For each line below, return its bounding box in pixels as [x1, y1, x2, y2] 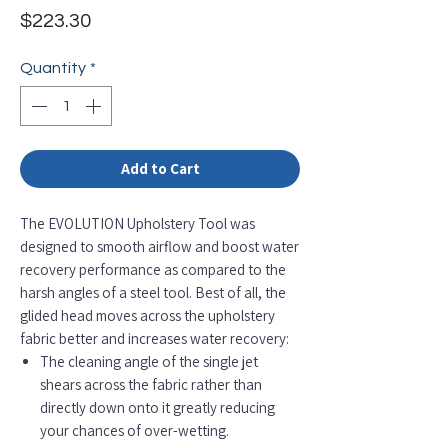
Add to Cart [120, 158, 200, 178]
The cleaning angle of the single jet [40, 351, 258, 371]
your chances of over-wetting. [40, 420, 229, 440]
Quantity [20, 59, 86, 76]
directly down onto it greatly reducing [40, 397, 275, 417]
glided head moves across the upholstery [20, 305, 275, 325]
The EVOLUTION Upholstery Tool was [20, 213, 255, 233]
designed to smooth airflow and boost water [20, 236, 299, 256]
